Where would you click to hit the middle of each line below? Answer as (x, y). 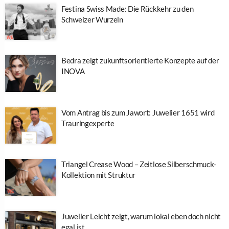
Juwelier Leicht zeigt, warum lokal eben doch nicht (141, 216)
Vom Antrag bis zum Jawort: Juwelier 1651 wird (138, 112)
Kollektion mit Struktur (99, 175)
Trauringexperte (88, 123)
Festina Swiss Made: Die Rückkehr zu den (128, 8)
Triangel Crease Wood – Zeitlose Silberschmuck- (139, 164)
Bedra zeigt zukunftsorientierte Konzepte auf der (140, 61)
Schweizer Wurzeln (92, 19)
